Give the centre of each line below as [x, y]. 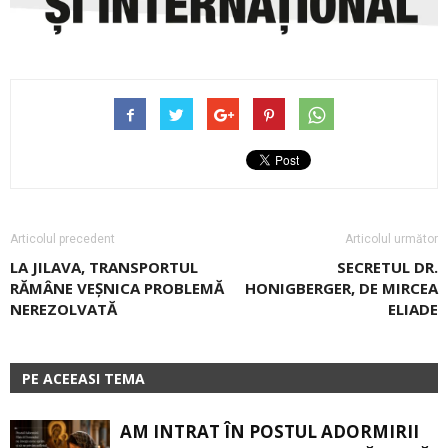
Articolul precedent [62, 239]
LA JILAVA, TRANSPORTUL [104, 267]
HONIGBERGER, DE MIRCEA [341, 288]
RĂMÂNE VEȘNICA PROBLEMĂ [117, 288]
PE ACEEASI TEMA [83, 379]
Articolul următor [391, 239]
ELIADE [413, 309]
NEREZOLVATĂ [63, 309]
